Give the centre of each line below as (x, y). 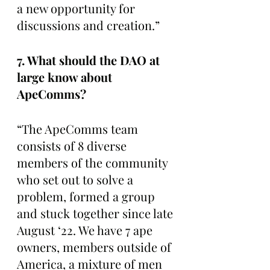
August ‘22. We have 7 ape (86, 230)
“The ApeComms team (79, 128)
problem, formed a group (87, 196)
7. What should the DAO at (90, 60)
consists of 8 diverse (73, 145)
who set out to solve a (77, 179)
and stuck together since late (96, 213)
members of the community (94, 162)
